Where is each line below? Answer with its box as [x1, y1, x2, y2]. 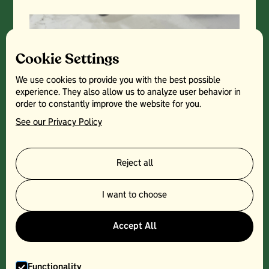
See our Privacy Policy [16, 118, 102, 127]
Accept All [112, 222, 157, 231]
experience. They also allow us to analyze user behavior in [16, 88, 241, 97]
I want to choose [102, 191, 167, 199]
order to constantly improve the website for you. [16, 100, 201, 109]
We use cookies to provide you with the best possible [16, 76, 220, 85]
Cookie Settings [16, 49, 119, 69]
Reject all [116, 159, 153, 168]
